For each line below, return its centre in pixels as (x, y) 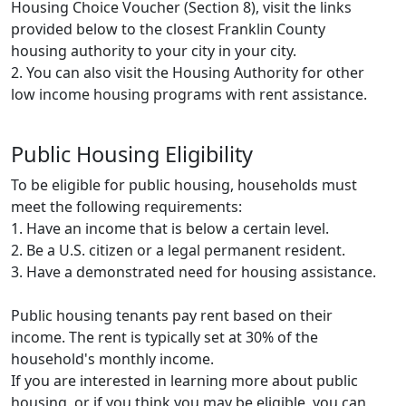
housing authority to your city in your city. (154, 50)
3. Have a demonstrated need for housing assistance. (193, 271)
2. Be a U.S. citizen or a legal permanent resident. (178, 250)
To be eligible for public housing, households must (184, 184)
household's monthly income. (112, 358)
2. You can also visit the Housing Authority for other (188, 72)
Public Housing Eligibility (132, 154)
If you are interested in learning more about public (184, 380)
